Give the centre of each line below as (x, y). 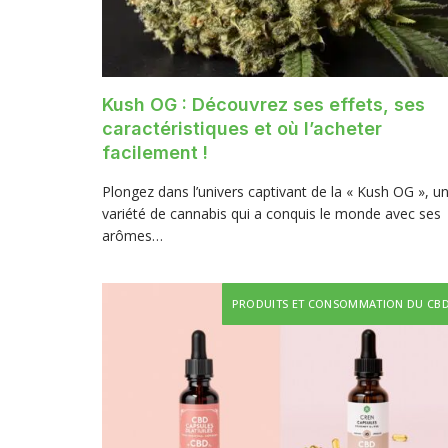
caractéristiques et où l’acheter (242, 129)
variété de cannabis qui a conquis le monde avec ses (271, 214)
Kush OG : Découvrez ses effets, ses (263, 105)
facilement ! (155, 153)
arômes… (132, 236)
